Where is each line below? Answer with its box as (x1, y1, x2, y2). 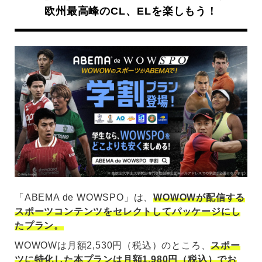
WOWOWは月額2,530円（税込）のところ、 (15, 240, 211, 251)
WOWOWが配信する (153, 192, 246, 203)
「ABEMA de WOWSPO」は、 (15, 192, 154, 203)
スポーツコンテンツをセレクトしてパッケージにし (15, 206, 241, 217)
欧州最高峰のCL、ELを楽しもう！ (44, 5, 218, 18)
